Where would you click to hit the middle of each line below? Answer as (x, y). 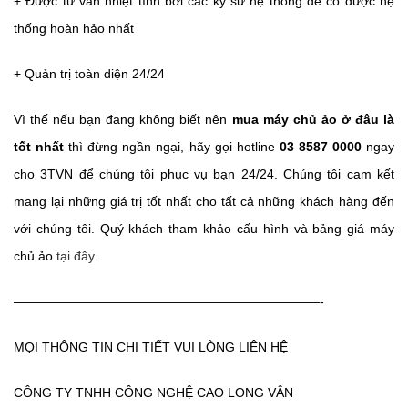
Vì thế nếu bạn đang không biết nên (123, 119)
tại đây (75, 256)
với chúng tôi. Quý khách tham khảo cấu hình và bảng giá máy (204, 229)
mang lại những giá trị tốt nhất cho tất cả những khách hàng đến (204, 201)
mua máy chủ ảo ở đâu (305, 119)
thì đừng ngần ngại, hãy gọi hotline (172, 147)
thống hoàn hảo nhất (74, 28)
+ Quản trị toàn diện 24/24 (89, 74)
